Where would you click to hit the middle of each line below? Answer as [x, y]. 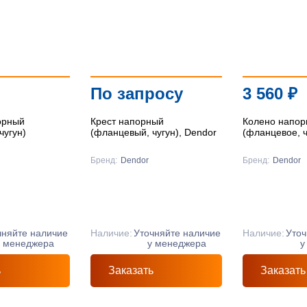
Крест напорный [127, 121]
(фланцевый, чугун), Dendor [153, 132]
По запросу [136, 94]
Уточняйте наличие [177, 233]
